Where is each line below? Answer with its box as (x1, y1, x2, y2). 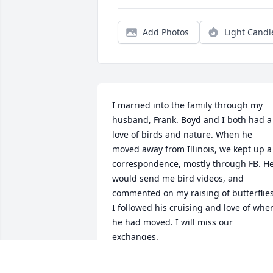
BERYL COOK (112, 259, 165, 271)
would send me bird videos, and (112, 172, 244, 185)
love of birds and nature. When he (112, 129, 252, 141)
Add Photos (143, 26, 189, 38)
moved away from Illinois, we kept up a (112, 143, 272, 155)
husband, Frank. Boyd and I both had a (112, 114, 272, 126)
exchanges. (112, 231, 158, 243)
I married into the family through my (112, 99, 263, 112)
